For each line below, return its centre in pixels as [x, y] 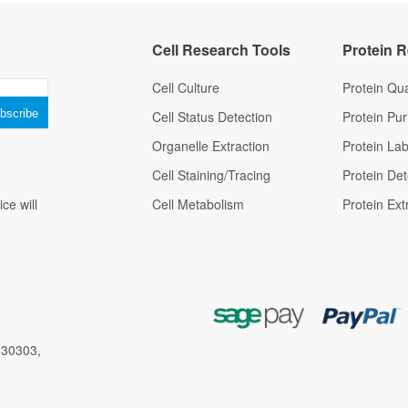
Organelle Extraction [211, 146]
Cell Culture [186, 87]
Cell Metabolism [198, 204]
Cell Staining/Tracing [211, 175]
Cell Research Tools [221, 50]
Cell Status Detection [212, 117]
